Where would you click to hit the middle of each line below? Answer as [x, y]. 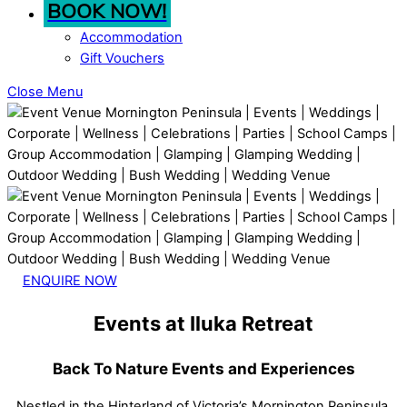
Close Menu [45, 92]
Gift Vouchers [122, 58]
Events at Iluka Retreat [203, 323]
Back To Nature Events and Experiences [203, 368]
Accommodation [131, 37]
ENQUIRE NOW [69, 280]
